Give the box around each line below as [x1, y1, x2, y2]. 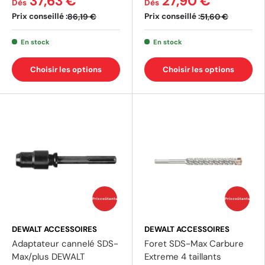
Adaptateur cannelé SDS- [12, 238, 118, 250]
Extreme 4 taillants [144, 251, 221, 263]
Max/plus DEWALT [12, 251, 85, 263]
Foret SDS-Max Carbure [144, 238, 244, 250]
